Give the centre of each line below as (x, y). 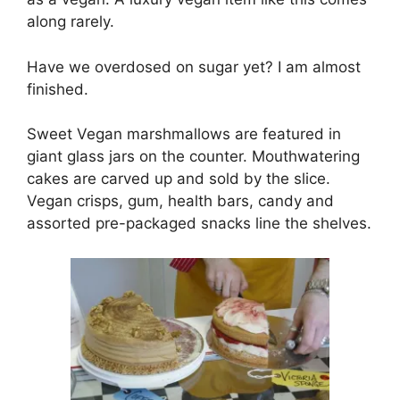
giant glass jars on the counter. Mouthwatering (193, 157)
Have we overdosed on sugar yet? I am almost (194, 67)
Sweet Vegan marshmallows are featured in (184, 134)
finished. (58, 89)
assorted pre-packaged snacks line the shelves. (199, 224)
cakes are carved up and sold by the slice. (179, 179)
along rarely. (71, 22)
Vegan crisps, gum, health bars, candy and (180, 201)
